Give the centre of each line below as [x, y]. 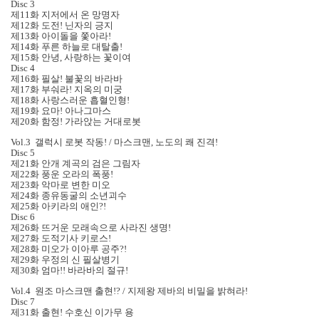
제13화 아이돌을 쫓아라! [61, 36]
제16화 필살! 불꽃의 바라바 [67, 79]
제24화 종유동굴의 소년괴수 [69, 196]
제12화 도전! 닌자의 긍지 [62, 26]
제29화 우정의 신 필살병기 [65, 260]
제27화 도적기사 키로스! [61, 239]
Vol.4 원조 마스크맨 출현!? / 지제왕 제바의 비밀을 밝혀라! [129, 291]
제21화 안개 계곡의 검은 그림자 [75, 164]
